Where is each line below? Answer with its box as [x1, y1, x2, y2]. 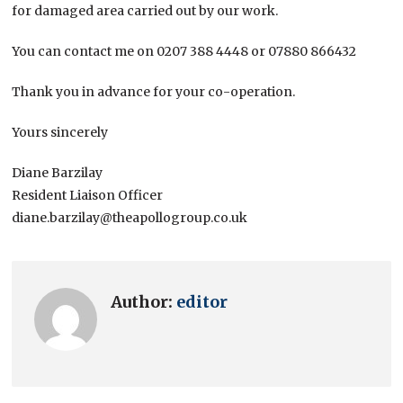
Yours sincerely [12, 124, 109, 141]
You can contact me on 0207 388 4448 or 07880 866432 [12, 43, 357, 60]
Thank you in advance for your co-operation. [12, 84, 296, 101]
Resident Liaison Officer [12, 187, 164, 204]
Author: [111, 291, 177, 313]
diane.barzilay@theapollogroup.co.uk [12, 210, 248, 227]
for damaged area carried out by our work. [12, 3, 279, 20]
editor [176, 291, 228, 313]
